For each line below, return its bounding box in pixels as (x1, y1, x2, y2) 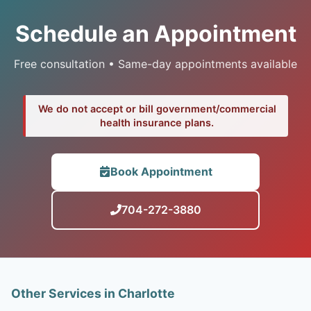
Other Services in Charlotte (11, 285, 175, 301)
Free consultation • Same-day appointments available (14, 56, 297, 71)
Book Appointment (110, 164, 212, 178)
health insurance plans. (100, 116, 214, 128)
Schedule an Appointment (15, 19, 296, 47)
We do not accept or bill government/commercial (37, 102, 276, 115)
